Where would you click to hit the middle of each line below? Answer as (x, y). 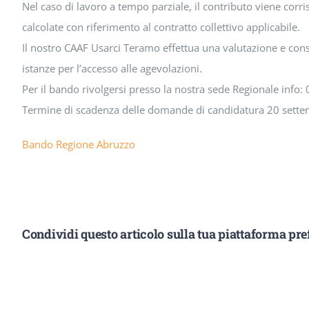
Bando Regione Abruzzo (78, 144)
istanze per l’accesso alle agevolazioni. (112, 69)
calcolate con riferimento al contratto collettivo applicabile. (161, 27)
